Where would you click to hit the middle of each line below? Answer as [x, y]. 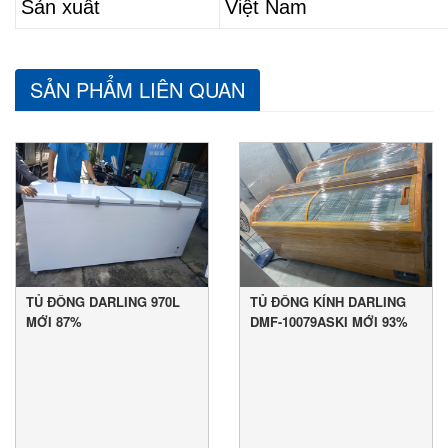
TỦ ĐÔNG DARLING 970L [103, 302]
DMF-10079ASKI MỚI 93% [329, 322]
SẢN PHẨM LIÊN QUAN [137, 90]
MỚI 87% [54, 322]
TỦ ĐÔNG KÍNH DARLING [328, 302]
